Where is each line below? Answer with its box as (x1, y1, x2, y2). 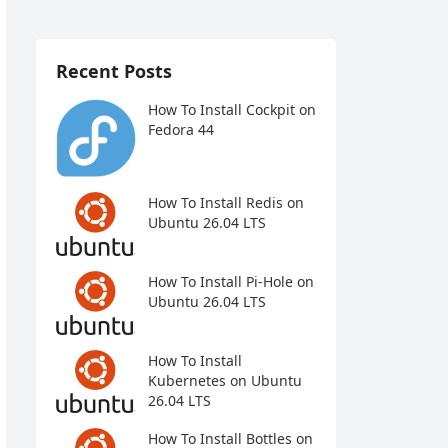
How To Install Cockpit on (148, 100, 316, 119)
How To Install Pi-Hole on (148, 272, 314, 292)
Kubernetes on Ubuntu (148, 370, 302, 390)
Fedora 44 (148, 120, 214, 139)
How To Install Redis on (148, 193, 304, 213)
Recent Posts (56, 59, 172, 83)
